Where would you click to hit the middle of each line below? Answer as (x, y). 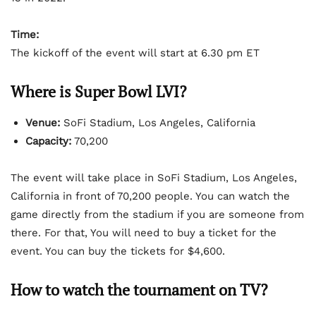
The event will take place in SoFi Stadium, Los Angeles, (154, 177)
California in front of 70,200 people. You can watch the (150, 196)
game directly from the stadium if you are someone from (157, 214)
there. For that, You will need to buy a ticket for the (144, 232)
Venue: (43, 122)
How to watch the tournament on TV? (139, 289)
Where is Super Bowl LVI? (98, 91)
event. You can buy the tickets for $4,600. (118, 251)
